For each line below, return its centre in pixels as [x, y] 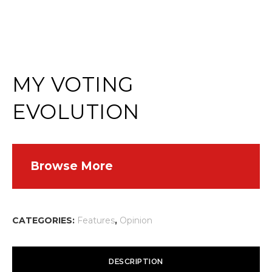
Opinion [136, 220]
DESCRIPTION [136, 261]
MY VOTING [73, 84]
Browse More [72, 166]
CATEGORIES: [45, 220]
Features [96, 220]
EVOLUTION [76, 112]
